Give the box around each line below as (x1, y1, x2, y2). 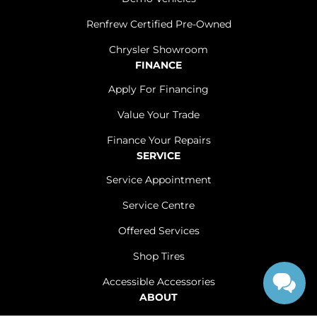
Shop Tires (132, 250, 185, 263)
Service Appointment (105, 173, 212, 186)
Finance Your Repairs (106, 134, 211, 146)
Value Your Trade (117, 108, 200, 121)
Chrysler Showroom (109, 43, 208, 56)
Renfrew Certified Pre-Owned (86, 18, 231, 30)
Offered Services (117, 224, 200, 237)
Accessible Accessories (102, 275, 215, 288)
